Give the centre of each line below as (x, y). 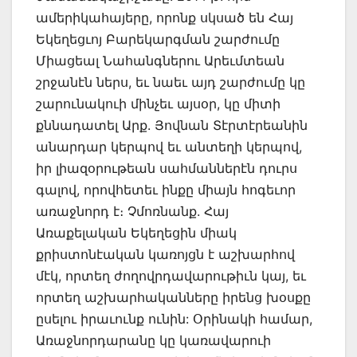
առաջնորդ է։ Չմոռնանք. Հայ (132, 212)
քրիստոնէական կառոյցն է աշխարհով (165, 255)
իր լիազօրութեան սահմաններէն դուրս (167, 169)
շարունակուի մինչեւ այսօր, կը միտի (158, 104)
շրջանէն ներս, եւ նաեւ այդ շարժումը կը (171, 82)
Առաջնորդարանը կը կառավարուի (153, 341)
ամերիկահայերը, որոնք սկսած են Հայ (165, 18)
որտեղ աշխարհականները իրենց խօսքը (173, 298)
